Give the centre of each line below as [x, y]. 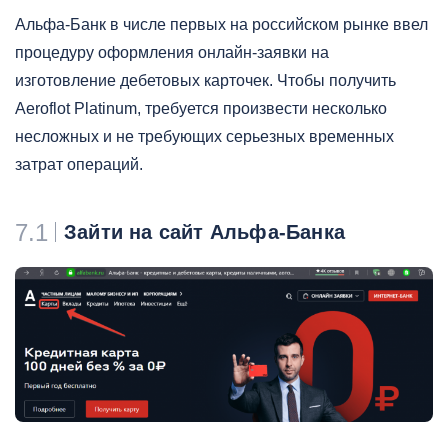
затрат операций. [79, 164]
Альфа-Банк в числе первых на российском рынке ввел [221, 24]
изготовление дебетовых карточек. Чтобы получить [205, 80]
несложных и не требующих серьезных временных [204, 136]
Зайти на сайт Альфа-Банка [204, 231]
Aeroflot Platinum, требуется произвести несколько [201, 108]
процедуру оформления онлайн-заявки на [172, 52]
